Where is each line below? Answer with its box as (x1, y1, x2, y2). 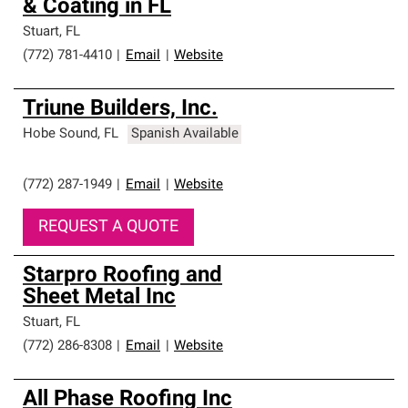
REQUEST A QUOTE (38, 219, 178, 236)
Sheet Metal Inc (23, 287, 176, 309)
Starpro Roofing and (23, 265, 222, 287)
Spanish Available (130, 127, 239, 141)
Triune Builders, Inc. (23, 98, 218, 120)
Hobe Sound (23, 127, 97, 141)
